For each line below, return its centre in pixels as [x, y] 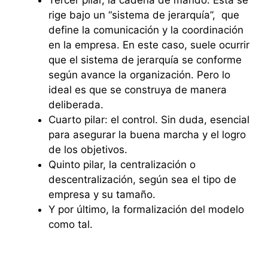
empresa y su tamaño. [102, 194]
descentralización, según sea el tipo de [142, 179]
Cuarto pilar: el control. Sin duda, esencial [149, 119]
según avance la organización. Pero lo [139, 74]
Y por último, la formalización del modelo [146, 209]
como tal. [71, 224]
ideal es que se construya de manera [138, 89]
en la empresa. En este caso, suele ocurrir [149, 45]
